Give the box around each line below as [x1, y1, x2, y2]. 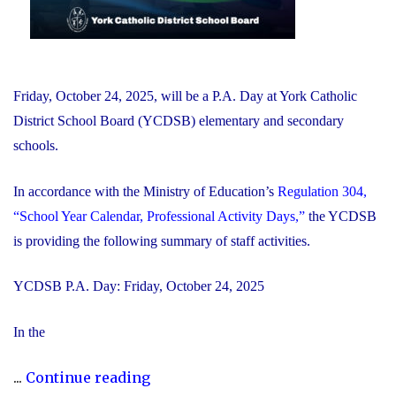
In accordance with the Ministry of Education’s [13, 183, 274, 199]
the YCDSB [305, 208, 377, 224]
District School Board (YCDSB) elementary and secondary [13, 113, 344, 128]
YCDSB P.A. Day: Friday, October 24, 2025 [13, 278, 268, 294]
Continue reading [26, 369, 150, 387]
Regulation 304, [274, 183, 367, 199]
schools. [13, 138, 62, 153]
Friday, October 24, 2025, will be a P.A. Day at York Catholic [13, 88, 357, 103]
